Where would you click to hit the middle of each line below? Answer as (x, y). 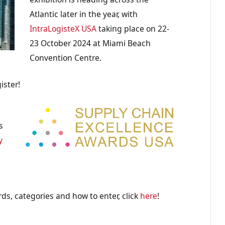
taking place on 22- (133, 28)
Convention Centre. (66, 58)
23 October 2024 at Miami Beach (90, 43)
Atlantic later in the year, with (84, 14)
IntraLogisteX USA (63, 28)
